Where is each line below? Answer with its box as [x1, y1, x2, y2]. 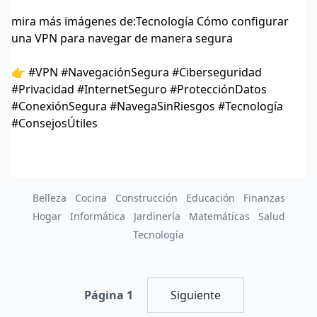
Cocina [74, 190, 107, 204]
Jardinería [133, 209, 180, 223]
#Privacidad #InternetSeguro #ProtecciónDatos [11, 81, 267, 97]
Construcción [115, 190, 178, 204]
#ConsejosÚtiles [11, 115, 98, 131]
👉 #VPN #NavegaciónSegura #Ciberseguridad [11, 64, 262, 80]
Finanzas [243, 190, 285, 204]
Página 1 [84, 287, 133, 303]
